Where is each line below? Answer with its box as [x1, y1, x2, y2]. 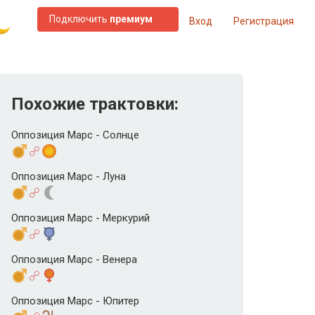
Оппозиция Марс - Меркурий [11, 212, 150, 225]
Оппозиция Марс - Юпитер [11, 295, 139, 308]
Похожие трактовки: [11, 94, 179, 114]
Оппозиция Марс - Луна [11, 170, 126, 184]
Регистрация [233, 15, 294, 27]
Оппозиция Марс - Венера [11, 253, 137, 266]
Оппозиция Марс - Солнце [11, 129, 139, 141]
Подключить [49, 13, 110, 25]
